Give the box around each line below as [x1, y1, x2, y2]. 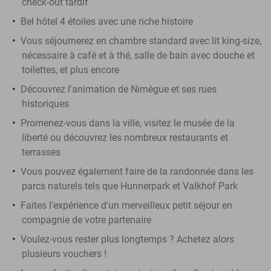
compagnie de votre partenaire [22, 214, 151, 226]
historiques [22, 97, 69, 109]
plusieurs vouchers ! [22, 247, 106, 260]
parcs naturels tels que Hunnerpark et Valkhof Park [22, 180, 238, 192]
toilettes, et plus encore [22, 64, 119, 76]
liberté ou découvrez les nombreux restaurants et [22, 131, 228, 143]
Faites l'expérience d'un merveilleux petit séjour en [21, 199, 232, 211]
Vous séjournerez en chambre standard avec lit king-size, [21, 34, 261, 47]
